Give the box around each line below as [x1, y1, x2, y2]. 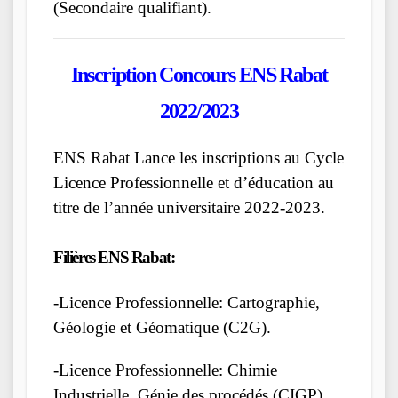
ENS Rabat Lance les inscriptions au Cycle [53, 148, 344, 168]
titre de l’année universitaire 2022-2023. [53, 198, 325, 218]
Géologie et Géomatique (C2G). [53, 317, 271, 337]
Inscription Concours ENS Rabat [70, 62, 328, 86]
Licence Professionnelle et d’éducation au [53, 173, 334, 193]
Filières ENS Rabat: [53, 248, 175, 267]
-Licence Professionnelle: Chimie [53, 360, 277, 379]
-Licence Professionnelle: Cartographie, [53, 292, 320, 312]
